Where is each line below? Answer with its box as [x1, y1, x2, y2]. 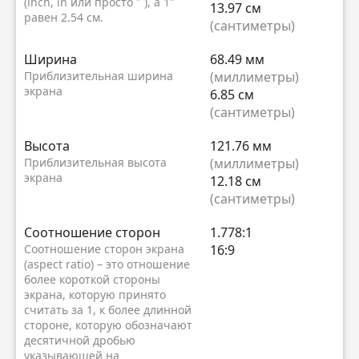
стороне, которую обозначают [24, 317, 192, 333]
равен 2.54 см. [24, 10, 103, 26]
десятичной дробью [24, 333, 135, 349]
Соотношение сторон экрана [24, 241, 184, 257]
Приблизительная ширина [24, 68, 173, 84]
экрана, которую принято [24, 287, 166, 303]
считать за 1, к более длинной [24, 302, 192, 318]
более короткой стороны [24, 272, 160, 288]
